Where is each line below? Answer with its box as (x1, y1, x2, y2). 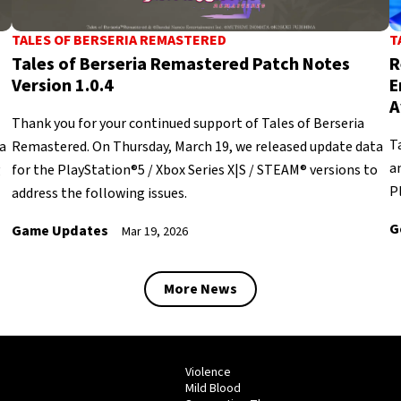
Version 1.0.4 (12, 73, 115, 99)
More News (164, 278, 237, 299)
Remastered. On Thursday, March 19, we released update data (12, 136, 384, 157)
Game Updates (12, 220, 109, 241)
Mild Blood (184, 379, 241, 397)
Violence (184, 363, 231, 381)
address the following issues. (12, 183, 188, 203)
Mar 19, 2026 (122, 222, 189, 241)
